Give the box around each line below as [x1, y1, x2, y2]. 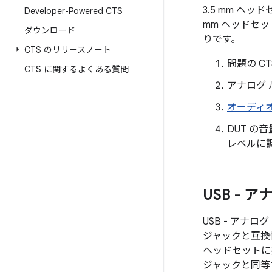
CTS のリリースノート [24, 44, 111, 55]
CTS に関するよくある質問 [24, 64, 129, 75]
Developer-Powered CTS [24, 5, 123, 16]
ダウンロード [24, 25, 75, 36]
